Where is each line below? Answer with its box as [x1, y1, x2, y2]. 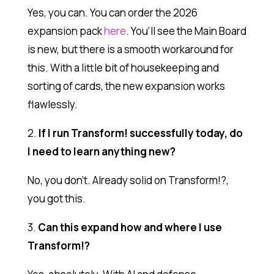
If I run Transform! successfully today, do [38, 125, 243, 140]
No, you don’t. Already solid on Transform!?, [27, 172, 229, 187]
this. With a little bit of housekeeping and [27, 60, 219, 75]
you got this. [27, 191, 86, 206]
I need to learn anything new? [27, 144, 176, 158]
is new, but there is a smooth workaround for [27, 42, 234, 56]
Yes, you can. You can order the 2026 [27, 5, 198, 20]
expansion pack [27, 23, 104, 38]
